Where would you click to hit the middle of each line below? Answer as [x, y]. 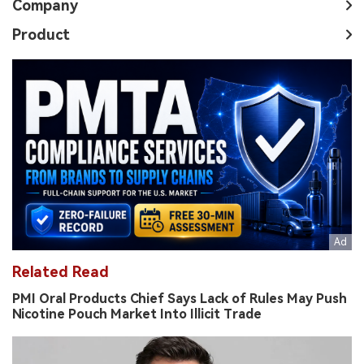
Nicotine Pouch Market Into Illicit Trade [137, 314]
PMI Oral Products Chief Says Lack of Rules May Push [180, 299]
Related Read [61, 272]
